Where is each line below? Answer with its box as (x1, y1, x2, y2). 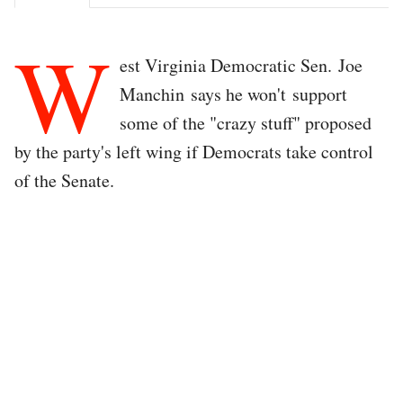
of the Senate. (14, 167, 121, 193)
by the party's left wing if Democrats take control (14, 139, 373, 164)
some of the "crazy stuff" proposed (120, 110, 372, 135)
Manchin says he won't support (120, 81, 347, 106)
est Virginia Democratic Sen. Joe (120, 52, 363, 77)
